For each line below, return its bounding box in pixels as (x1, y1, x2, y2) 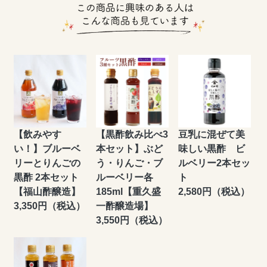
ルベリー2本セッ (178, 158, 250, 169)
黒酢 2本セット (14, 172, 79, 183)
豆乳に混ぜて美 (178, 129, 245, 140)
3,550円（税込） (95, 215, 167, 226)
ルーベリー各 (95, 172, 153, 183)
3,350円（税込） (14, 201, 85, 212)
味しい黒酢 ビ (178, 144, 245, 154)
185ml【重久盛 (95, 187, 161, 197)
